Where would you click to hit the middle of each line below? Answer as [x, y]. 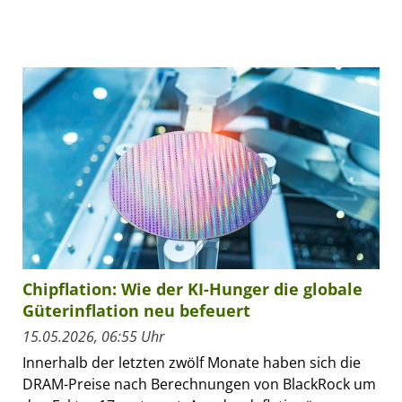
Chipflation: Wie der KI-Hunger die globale [192, 288]
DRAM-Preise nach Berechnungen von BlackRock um [199, 384]
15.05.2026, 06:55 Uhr [93, 336]
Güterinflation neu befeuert [136, 310]
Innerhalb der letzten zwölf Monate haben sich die [192, 362]
